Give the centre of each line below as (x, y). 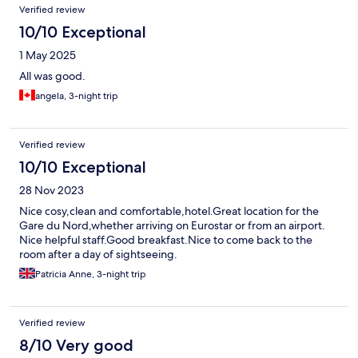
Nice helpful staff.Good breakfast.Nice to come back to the (166, 240)
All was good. (52, 76)
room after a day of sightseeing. (98, 255)
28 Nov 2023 (52, 191)
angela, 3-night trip (77, 96)
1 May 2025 (48, 56)
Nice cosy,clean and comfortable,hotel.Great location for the (169, 211)
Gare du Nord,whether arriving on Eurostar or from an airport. (172, 226)
